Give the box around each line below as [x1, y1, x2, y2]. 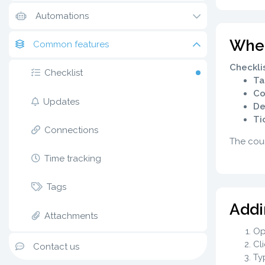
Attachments [44, 210, 98, 221]
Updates [43, 96, 79, 107]
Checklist [44, 67, 83, 79]
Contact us [33, 241, 80, 252]
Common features [33, 39, 109, 50]
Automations [35, 10, 89, 21]
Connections [44, 124, 98, 135]
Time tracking [44, 153, 101, 164]
